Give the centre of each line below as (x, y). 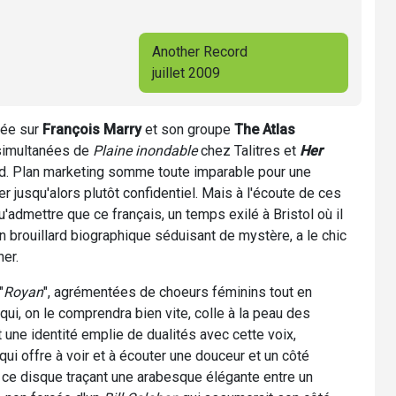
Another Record (200, 51)
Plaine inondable (145, 150)
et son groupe (188, 129)
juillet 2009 (187, 72)
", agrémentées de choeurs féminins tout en (178, 292)
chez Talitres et (248, 150)
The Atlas (265, 129)
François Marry (92, 129)
